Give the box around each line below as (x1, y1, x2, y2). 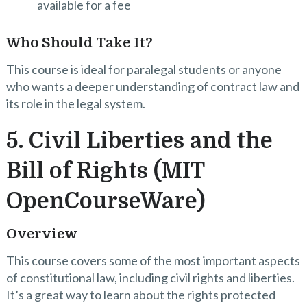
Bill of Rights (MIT (5, 158, 204, 184)
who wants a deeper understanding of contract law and (5, 78, 299, 94)
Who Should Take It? (5, 34, 153, 51)
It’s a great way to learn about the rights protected (5, 286, 275, 302)
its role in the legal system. (5, 95, 145, 111)
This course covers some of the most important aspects (5, 252, 300, 268)
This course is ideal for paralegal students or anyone (5, 61, 282, 77)
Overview (5, 225, 77, 242)
